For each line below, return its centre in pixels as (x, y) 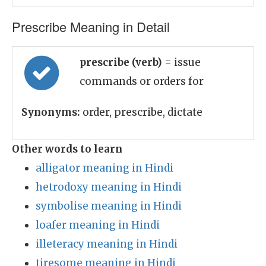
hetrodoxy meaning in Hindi (109, 187)
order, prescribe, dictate (141, 112)
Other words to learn (67, 149)
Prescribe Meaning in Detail (91, 26)
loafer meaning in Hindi (98, 225)
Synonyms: (51, 112)
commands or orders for (142, 81)
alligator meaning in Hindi (104, 168)
